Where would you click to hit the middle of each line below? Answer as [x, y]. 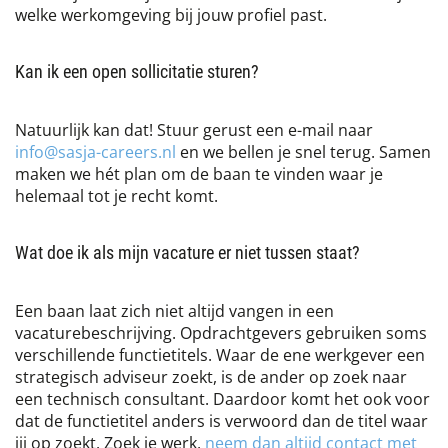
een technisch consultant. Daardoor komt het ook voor [222, 398]
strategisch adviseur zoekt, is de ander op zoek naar [211, 376]
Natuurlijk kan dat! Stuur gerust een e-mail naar [194, 129]
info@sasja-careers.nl [95, 151]
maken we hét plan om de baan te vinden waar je [199, 173]
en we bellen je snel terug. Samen [303, 151]
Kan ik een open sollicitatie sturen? [137, 71]
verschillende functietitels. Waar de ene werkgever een [220, 354]
